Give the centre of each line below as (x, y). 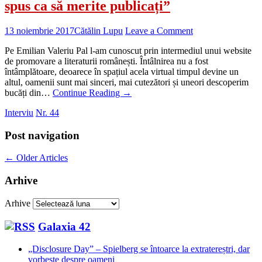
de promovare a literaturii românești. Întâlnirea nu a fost (106, 61)
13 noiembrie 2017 (39, 30)
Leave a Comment (159, 30)
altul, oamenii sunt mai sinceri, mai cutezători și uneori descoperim (127, 82)
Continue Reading (87, 92)
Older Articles (41, 158)
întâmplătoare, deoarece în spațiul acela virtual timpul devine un (122, 71)
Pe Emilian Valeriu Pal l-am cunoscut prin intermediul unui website (128, 50)
